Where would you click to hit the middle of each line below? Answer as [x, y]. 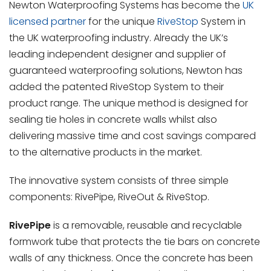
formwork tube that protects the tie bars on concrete [135, 242]
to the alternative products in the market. [106, 152]
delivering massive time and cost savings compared [132, 136]
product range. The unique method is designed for [129, 103]
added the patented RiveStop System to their [116, 87]
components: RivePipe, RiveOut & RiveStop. [109, 197]
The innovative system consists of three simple [119, 181]
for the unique [122, 22]
